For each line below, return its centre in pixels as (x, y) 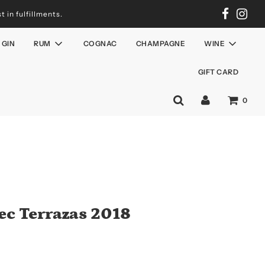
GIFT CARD (218, 72)
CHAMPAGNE (160, 43)
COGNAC (100, 43)
